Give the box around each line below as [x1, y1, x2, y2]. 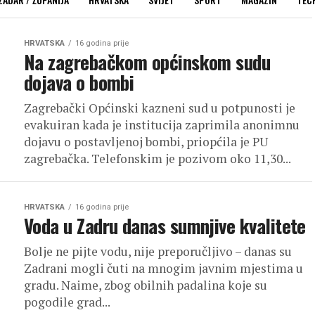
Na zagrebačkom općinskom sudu [24, 48, 271, 76]
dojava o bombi [24, 68, 134, 96]
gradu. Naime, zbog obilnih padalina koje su [24, 277, 267, 293]
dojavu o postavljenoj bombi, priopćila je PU [24, 134, 269, 150]
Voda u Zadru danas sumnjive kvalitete [24, 212, 306, 240]
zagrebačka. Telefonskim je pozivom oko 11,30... [24, 150, 291, 167]
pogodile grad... [24, 294, 110, 310]
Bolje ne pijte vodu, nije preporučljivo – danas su [24, 243, 292, 259]
